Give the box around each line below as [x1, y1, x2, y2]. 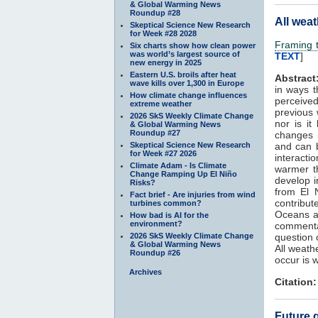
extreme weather [130, 99, 192, 108]
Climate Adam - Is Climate [130, 160, 226, 170]
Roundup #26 [130, 248, 180, 257]
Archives [129, 267, 162, 276]
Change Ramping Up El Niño [130, 169, 237, 178]
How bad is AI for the [130, 210, 209, 219]
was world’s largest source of [130, 49, 240, 58]
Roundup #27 [130, 128, 180, 137]
